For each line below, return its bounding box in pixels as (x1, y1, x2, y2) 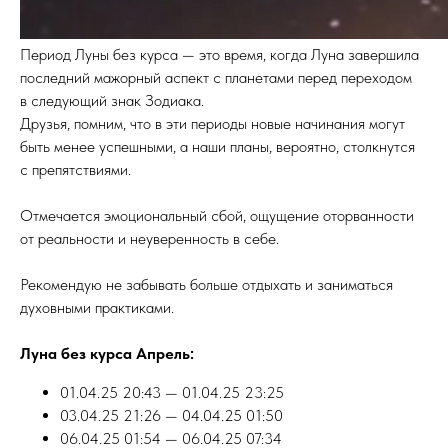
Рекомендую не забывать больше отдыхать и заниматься (20, 275, 393, 295)
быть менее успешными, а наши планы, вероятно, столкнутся (20, 137, 415, 157)
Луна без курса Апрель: (20, 344, 194, 364)
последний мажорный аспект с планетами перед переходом (20, 68, 412, 88)
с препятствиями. (20, 160, 131, 180)
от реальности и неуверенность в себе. (20, 229, 279, 249)
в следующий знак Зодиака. (20, 91, 204, 111)
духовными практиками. (20, 298, 174, 318)
